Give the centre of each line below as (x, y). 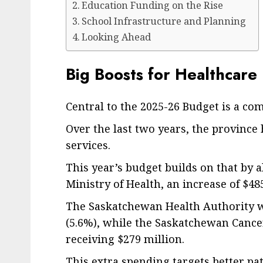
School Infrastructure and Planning (164, 21)
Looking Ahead (117, 37)
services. (90, 145)
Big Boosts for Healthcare (161, 75)
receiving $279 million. (125, 239)
